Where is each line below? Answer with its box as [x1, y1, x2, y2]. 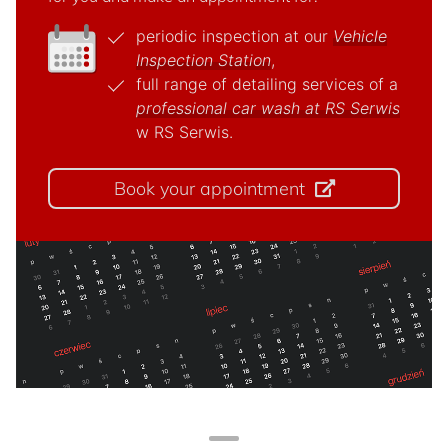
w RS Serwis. [136, 122, 233, 142]
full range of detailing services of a [136, 74, 398, 94]
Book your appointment [125, 177, 305, 200]
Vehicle [333, 26, 387, 46]
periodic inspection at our [136, 26, 333, 46]
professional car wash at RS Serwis [136, 98, 400, 118]
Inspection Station [136, 50, 271, 70]
